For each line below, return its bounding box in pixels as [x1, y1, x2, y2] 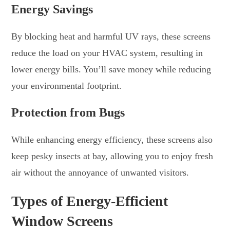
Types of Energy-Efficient [11, 193, 168, 209]
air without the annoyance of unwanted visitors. [11, 167, 189, 178]
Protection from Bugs [11, 105, 125, 119]
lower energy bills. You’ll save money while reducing [11, 64, 212, 74]
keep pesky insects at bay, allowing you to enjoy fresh [11, 150, 214, 161]
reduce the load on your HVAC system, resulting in [11, 47, 203, 58]
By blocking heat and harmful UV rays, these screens [11, 31, 211, 42]
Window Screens [11, 213, 113, 229]
